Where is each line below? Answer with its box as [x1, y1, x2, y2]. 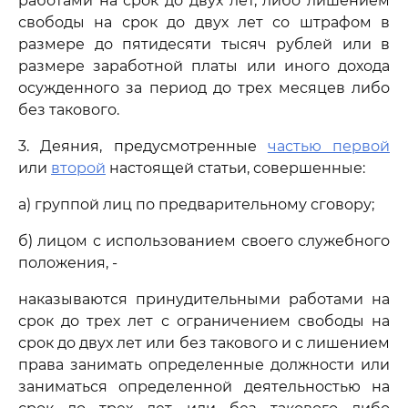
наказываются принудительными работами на [18, 291, 390, 308]
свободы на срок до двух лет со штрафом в [18, 14, 390, 31]
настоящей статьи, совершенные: [106, 159, 365, 177]
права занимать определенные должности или [18, 356, 390, 373]
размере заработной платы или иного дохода [18, 57, 390, 75]
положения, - [18, 254, 117, 271]
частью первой [267, 138, 390, 155]
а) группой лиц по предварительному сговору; [18, 196, 374, 213]
